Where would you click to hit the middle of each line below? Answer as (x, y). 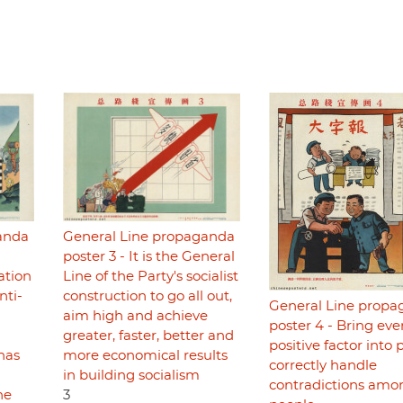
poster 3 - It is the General (148, 257)
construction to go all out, (147, 297)
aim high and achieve (135, 317)
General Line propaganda (148, 237)
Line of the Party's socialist (150, 277)
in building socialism (131, 376)
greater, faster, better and (148, 336)
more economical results (145, 356)
